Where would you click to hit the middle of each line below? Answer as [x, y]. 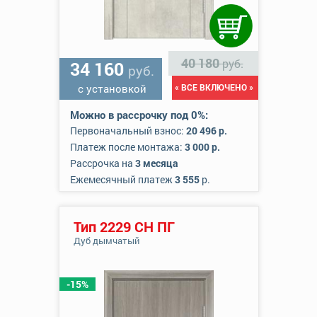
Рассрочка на [102, 163]
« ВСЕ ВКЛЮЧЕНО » [214, 87]
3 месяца [156, 163]
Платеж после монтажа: [127, 147]
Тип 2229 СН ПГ [124, 226]
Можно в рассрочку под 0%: [139, 115]
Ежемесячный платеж [122, 179]
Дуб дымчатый [106, 241]
